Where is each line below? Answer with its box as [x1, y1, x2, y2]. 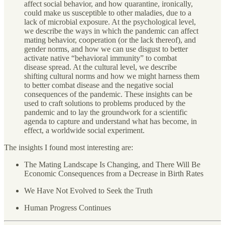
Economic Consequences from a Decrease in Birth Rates [24, 169, 203, 178]
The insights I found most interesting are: [4, 143, 133, 152]
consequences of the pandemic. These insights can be [24, 90, 192, 99]
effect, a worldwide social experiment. [24, 126, 145, 135]
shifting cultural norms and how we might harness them [24, 72, 199, 81]
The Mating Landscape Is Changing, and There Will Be [24, 160, 200, 169]
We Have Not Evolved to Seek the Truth [24, 186, 153, 195]
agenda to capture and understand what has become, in [24, 117, 197, 126]
